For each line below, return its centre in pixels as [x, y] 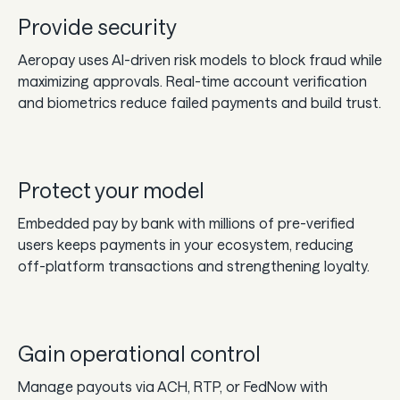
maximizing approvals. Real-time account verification [192, 80]
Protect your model [111, 189]
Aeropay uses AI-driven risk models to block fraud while [200, 59]
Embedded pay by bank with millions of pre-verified [186, 222]
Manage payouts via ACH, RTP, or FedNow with [173, 386]
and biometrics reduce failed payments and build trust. [200, 102]
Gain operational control [139, 353]
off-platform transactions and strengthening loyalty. [194, 265]
